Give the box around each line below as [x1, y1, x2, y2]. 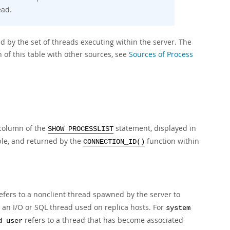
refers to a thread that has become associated [23, 215, 183, 225]
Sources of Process [129, 49, 193, 59]
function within [145, 136, 199, 146]
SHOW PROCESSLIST [48, 125, 113, 133]
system [166, 204, 190, 212]
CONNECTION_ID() [83, 138, 145, 146]
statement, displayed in [113, 123, 196, 133]
